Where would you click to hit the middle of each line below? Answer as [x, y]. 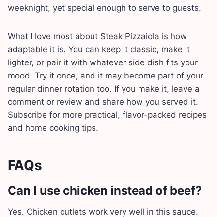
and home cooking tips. [53, 128]
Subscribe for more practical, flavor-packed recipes [107, 115]
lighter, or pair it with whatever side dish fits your [103, 62]
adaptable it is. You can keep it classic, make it [99, 49]
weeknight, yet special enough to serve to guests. [104, 8]
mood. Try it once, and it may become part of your [106, 75]
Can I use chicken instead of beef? [105, 190]
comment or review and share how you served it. [103, 101]
